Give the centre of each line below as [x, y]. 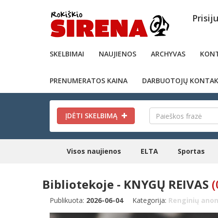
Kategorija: [150, 200]
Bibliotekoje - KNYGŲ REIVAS [126, 184]
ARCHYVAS [168, 54]
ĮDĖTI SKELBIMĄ [92, 116]
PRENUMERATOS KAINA [89, 81]
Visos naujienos [94, 151]
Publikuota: [68, 200]
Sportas [191, 151]
